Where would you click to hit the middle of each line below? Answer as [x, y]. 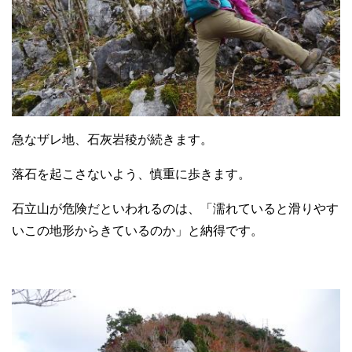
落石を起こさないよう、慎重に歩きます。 [131, 174]
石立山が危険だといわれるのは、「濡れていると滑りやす [175, 209]
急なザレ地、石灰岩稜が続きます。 [112, 140]
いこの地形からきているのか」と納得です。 [137, 231]
